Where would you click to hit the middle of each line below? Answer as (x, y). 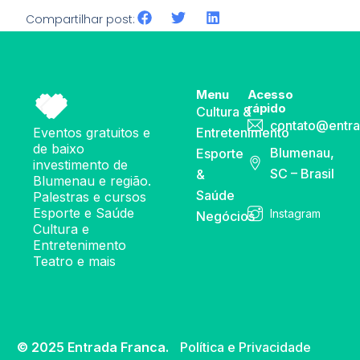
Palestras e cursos (92, 196)
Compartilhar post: (81, 19)
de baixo (59, 148)
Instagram (296, 213)
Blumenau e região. (92, 180)
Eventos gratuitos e (92, 132)
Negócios (225, 216)
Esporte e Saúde (84, 213)
